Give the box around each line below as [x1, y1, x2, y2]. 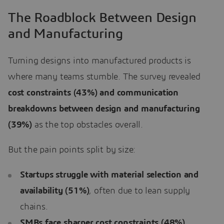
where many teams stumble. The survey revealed [8, 72, 200, 82]
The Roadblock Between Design [8, 10, 196, 24]
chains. [20, 202, 48, 212]
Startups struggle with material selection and [20, 170, 198, 180]
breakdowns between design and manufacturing [8, 104, 200, 114]
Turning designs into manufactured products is [8, 56, 191, 66]
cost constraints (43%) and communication [8, 88, 178, 98]
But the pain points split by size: [8, 145, 136, 155]
